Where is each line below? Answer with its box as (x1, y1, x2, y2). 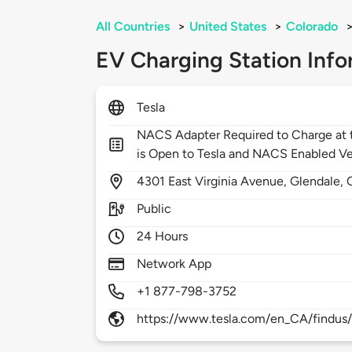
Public (137, 201, 172, 217)
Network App (137, 256, 212, 272)
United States (189, 19, 266, 35)
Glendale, (290, 174, 347, 189)
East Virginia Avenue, (168, 174, 291, 189)
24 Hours (137, 229, 189, 244)
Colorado (286, 19, 338, 35)
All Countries (96, 19, 170, 35)
